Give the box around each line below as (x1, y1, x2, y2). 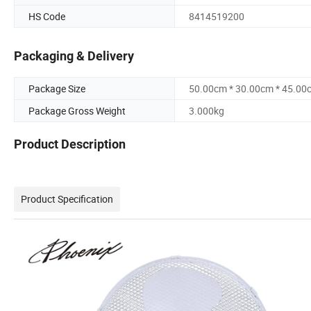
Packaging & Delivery (14, 49, 134, 64)
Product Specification (21, 192, 113, 206)
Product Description (14, 137, 126, 152)
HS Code (28, 9, 65, 23)
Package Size (28, 82, 85, 96)
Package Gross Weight (28, 104, 126, 118)
